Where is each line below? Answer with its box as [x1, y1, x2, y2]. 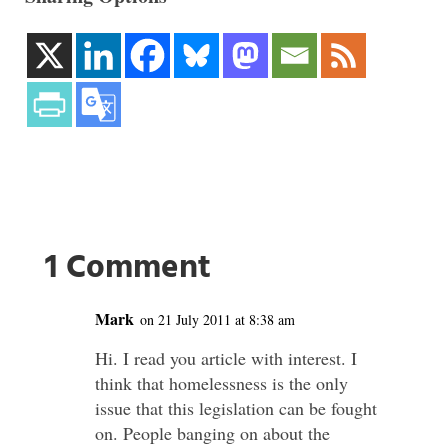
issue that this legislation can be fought [94, 396, 377, 420]
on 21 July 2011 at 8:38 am [139, 310, 295, 329]
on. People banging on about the [94, 421, 330, 445]
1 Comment [44, 242, 211, 295]
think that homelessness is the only [94, 371, 348, 395]
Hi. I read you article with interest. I [94, 346, 357, 370]
